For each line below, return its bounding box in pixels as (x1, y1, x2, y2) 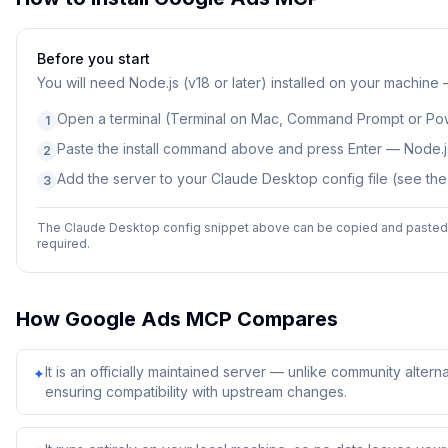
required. (37, 236, 90, 251)
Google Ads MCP (65, 307, 232, 331)
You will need (37, 74, 129, 91)
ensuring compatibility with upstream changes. (45, 383, 347, 400)
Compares (232, 307, 338, 331)
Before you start (37, 50, 150, 67)
